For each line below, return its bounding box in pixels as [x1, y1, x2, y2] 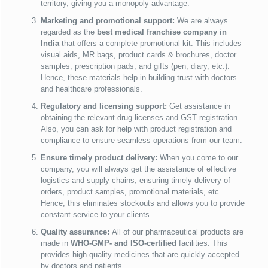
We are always [174, 16, 228, 26]
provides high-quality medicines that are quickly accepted [40, 250, 239, 260]
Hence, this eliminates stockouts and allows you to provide [40, 199, 245, 208]
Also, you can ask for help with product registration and [40, 124, 232, 134]
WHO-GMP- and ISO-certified [70, 239, 176, 248]
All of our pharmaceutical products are [111, 227, 243, 237]
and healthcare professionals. [40, 84, 142, 94]
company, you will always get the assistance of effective [40, 165, 236, 174]
